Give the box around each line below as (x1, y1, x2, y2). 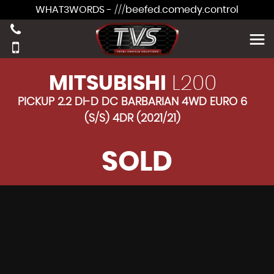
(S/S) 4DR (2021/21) (84, 113, 180, 124)
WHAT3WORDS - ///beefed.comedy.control (35, 5, 239, 15)
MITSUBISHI (48, 73, 166, 94)
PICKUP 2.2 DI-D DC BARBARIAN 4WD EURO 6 (18, 97, 247, 108)
